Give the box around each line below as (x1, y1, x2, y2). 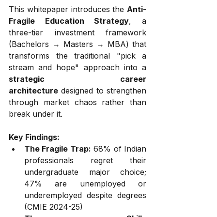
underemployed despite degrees (24, 190, 146, 200)
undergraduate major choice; (24, 167, 146, 177)
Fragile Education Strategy (9, 16, 129, 26)
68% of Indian (91, 144, 147, 154)
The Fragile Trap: (24, 144, 91, 154)
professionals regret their (24, 155, 146, 165)
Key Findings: (9, 132, 60, 142)
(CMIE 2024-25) (24, 202, 83, 212)
